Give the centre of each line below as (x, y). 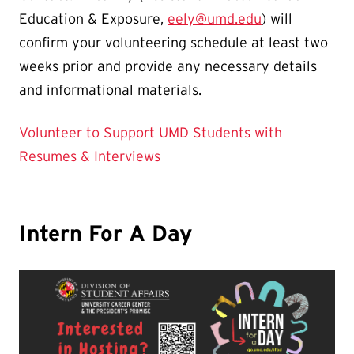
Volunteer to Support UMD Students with (151, 132)
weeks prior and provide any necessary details (168, 66)
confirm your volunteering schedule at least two (173, 42)
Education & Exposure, (93, 19)
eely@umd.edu (215, 19)
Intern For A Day (106, 233)
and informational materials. (110, 90)
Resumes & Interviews (90, 156)
